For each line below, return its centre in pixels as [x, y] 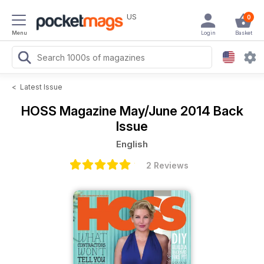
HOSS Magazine [70, 111]
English [132, 144]
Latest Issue [41, 87]
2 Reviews [167, 165]
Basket [243, 33]
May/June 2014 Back [181, 111]
